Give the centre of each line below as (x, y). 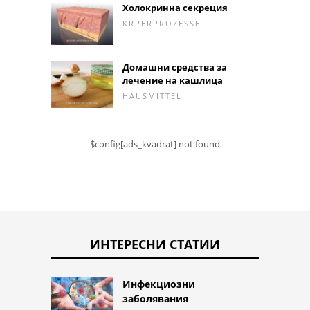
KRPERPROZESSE (162, 24)
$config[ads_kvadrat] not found (155, 144)
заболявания (155, 298)
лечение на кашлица (173, 81)
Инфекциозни (159, 284)
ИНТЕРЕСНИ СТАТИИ (155, 244)
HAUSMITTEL (152, 96)
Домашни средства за (175, 67)
